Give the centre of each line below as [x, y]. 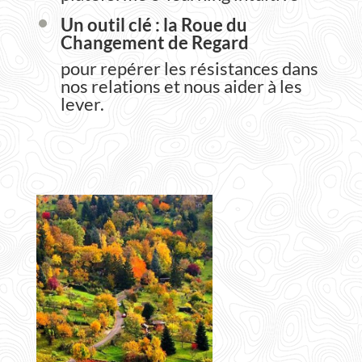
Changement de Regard [154, 42]
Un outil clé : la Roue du [154, 24]
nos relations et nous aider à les [181, 86]
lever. [82, 103]
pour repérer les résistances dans [189, 68]
